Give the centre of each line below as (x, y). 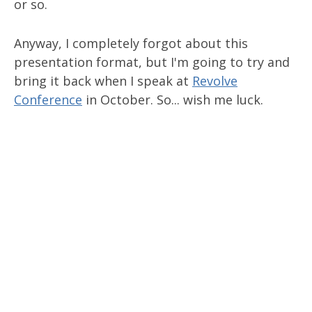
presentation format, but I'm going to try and (152, 62)
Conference (48, 100)
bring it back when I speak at (103, 81)
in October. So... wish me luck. (173, 100)
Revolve (215, 81)
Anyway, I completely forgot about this (131, 43)
